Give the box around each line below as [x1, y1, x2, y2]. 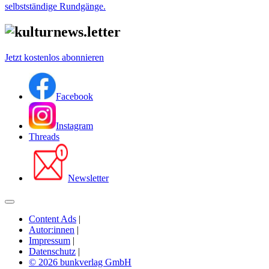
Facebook [56, 91, 93, 101]
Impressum [29, 235, 70, 246]
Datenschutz [29, 246, 76, 256]
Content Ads [29, 213, 76, 224]
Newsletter [68, 172, 109, 183]
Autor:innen [29, 224, 74, 235]
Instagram [56, 120, 93, 131]
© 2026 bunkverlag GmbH [29, 256, 131, 267]
